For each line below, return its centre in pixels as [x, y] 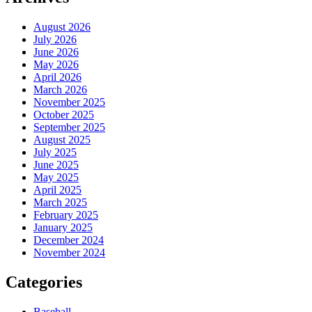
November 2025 [69, 102]
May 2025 [56, 178]
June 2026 [56, 52]
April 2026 [57, 77]
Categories [44, 282]
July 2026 [55, 40]
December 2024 [69, 240]
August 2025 [62, 140]
